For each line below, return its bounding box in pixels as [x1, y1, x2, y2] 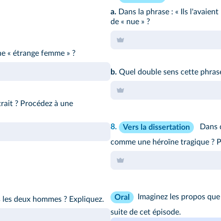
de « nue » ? [110, 18, 150, 26]
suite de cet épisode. [110, 208, 181, 217]
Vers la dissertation [123, 123, 190, 132]
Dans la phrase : [116, 8, 175, 16]
